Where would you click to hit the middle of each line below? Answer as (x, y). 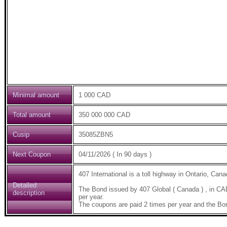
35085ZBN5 (96, 135)
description (29, 193)
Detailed (25, 185)
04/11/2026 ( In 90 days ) (115, 154)
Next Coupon (32, 154)
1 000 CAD (94, 95)
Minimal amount (36, 95)
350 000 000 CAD (104, 115)
